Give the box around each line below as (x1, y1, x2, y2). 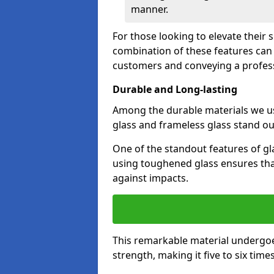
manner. (131, 2, 168, 16)
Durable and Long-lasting (113, 83, 237, 96)
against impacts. (113, 171, 188, 185)
